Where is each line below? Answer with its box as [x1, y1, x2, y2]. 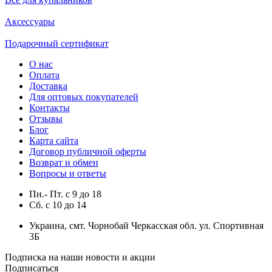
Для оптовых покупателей [29, 92, 138, 103]
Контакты [29, 103, 70, 114]
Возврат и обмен [29, 157, 98, 168]
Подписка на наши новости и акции [5, 252, 155, 263]
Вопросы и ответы [29, 168, 106, 179]
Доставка [29, 81, 67, 92]
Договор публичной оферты [29, 146, 146, 157]
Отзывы [29, 114, 63, 124]
